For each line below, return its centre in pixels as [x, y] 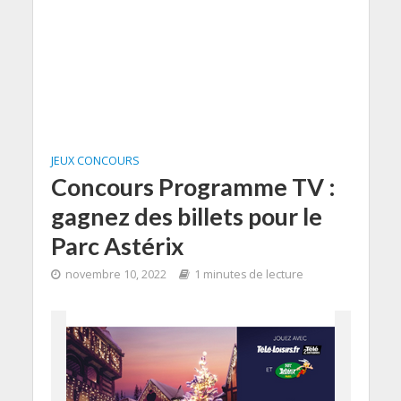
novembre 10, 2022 [115, 274]
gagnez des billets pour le [186, 216]
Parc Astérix [117, 246]
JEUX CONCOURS [95, 161]
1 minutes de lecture [248, 274]
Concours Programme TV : [193, 187]
